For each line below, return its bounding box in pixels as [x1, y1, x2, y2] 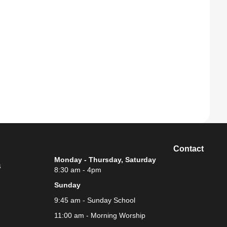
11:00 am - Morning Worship [54, 211, 145, 219]
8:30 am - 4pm [54, 166, 101, 174]
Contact [173, 144, 204, 153]
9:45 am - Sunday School [54, 196, 135, 204]
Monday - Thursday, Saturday [54, 156, 156, 164]
